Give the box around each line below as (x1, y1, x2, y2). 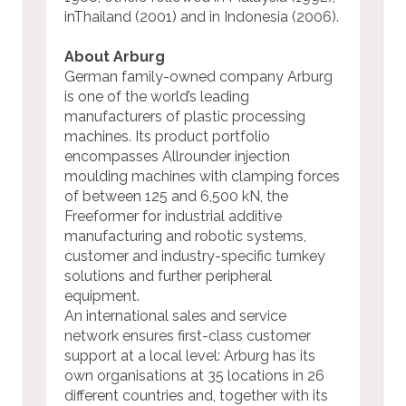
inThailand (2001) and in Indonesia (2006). (64, 7, 339, 25)
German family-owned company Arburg (64, 67, 333, 85)
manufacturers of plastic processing (64, 107, 305, 125)
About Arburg (64, 47, 165, 65)
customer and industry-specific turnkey (64, 246, 325, 265)
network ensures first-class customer (64, 326, 311, 344)
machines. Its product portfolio (64, 127, 270, 145)
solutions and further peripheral (64, 266, 272, 285)
